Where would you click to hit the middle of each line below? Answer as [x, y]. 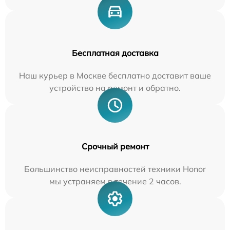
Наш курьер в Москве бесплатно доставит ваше [115, 75]
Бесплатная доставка [115, 53]
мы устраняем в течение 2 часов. [115, 181]
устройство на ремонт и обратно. [115, 88]
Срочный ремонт [115, 146]
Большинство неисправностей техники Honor [115, 169]
